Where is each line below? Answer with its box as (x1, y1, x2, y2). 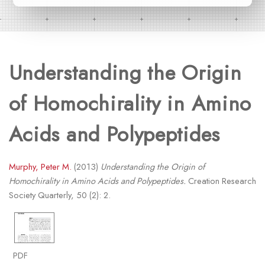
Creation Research (185, 174, 256, 188)
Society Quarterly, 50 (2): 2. (8, 189, 111, 202)
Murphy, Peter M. (8, 160, 72, 173)
